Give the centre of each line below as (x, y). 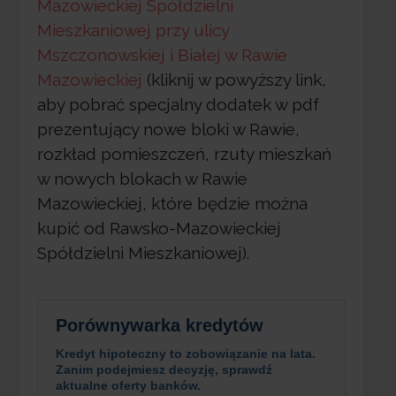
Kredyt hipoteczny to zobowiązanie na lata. (185, 354)
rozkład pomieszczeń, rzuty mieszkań (184, 154)
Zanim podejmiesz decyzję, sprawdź (164, 370)
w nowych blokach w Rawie (142, 179)
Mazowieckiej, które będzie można (172, 204)
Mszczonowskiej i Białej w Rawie (162, 55)
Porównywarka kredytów (159, 326)
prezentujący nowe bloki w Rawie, (168, 129)
